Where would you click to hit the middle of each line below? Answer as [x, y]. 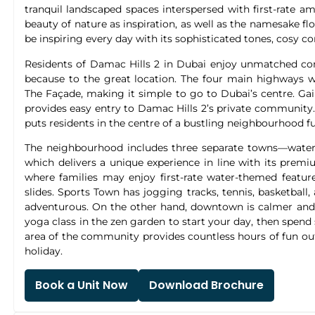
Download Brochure [206, 285]
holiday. [44, 251]
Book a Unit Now [82, 285]
